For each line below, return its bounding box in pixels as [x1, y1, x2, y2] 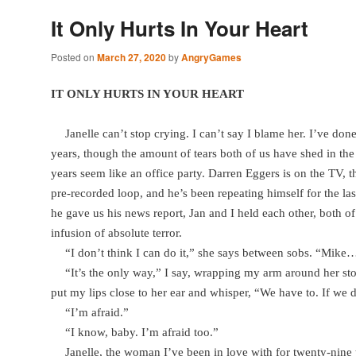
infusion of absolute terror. [51, 226, 182, 239]
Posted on [51, 49, 97, 64]
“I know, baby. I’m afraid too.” [65, 325, 219, 339]
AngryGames [181, 49, 242, 64]
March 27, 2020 [97, 49, 166, 64]
